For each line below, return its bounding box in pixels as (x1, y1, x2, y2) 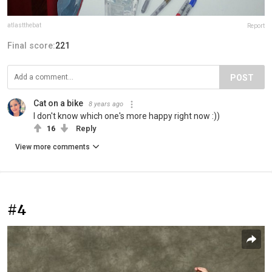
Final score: (7, 41, 55, 51)
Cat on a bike (33, 98, 83, 109)
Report (247, 22, 265, 30)
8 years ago (89, 100, 123, 109)
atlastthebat (7, 22, 41, 29)
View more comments (15, 143, 90, 152)
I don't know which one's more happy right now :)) (33, 111, 220, 121)
